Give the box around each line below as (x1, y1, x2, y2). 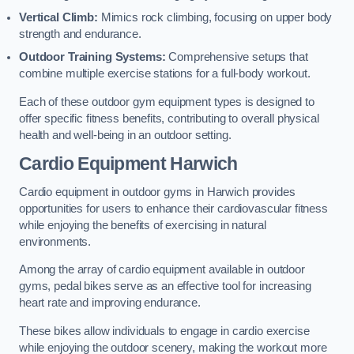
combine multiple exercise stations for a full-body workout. (19, 67, 311, 81)
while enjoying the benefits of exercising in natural (19, 218, 266, 232)
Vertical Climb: (19, 11, 98, 24)
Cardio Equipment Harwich (19, 153, 238, 175)
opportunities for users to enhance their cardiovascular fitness (19, 201, 328, 215)
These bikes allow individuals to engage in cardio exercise (19, 324, 310, 337)
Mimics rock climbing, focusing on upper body (97, 11, 333, 24)
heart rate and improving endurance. (19, 296, 204, 310)
